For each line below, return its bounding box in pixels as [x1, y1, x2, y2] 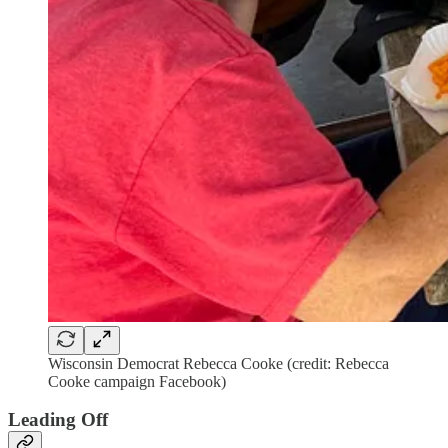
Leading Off [8, 409, 108, 431]
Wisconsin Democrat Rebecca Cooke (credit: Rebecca [48, 354, 389, 372]
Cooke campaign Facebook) [48, 372, 226, 390]
